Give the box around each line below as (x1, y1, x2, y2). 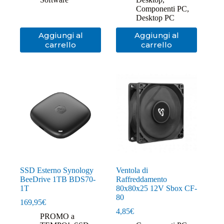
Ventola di (116, 166, 148, 175)
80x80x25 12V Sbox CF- (116, 184, 197, 193)
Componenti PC (136, 4, 187, 13)
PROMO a (40, 212, 74, 221)
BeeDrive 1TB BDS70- (20, 175, 95, 184)
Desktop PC (136, 13, 175, 22)
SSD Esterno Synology (20, 166, 93, 175)
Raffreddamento (116, 175, 167, 184)
